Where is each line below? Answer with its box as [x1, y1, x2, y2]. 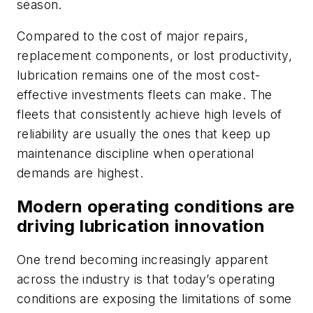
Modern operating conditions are [17, 196, 295, 217]
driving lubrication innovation [17, 216, 265, 237]
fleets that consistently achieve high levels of [17, 107, 282, 122]
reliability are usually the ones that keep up [17, 126, 270, 142]
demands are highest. [17, 166, 147, 181]
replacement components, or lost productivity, [17, 48, 292, 64]
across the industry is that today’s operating [17, 271, 275, 286]
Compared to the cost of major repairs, [17, 29, 249, 44]
